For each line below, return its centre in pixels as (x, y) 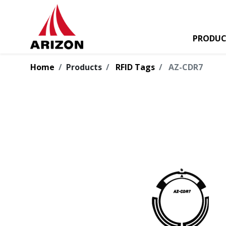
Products (84, 67)
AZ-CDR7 (186, 67)
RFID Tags (135, 67)
